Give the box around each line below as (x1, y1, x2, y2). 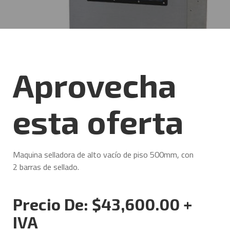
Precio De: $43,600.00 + (13, 194, 192, 214)
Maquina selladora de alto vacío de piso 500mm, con (13, 148, 194, 161)
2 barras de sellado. (13, 161, 79, 174)
